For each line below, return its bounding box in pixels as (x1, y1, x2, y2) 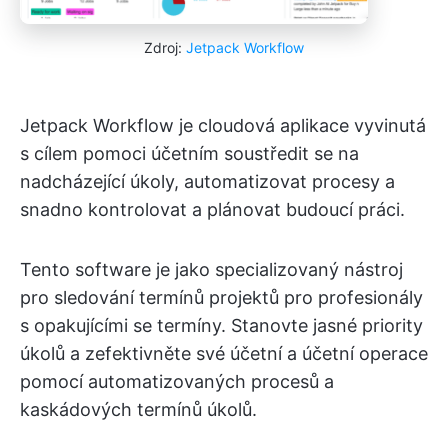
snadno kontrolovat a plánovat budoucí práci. (20, 198, 405, 220)
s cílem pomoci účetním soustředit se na (20, 142, 359, 164)
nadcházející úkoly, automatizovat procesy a (20, 170, 395, 192)
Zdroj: (144, 38, 186, 56)
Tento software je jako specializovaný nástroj (20, 258, 403, 280)
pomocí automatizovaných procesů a (20, 370, 334, 392)
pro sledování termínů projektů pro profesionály (20, 286, 423, 308)
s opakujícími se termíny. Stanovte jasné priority (20, 314, 423, 336)
